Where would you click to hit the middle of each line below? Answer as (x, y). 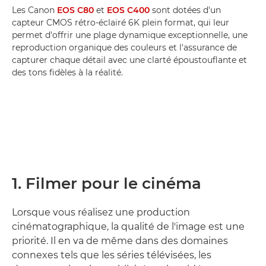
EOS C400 (128, 10)
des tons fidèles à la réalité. (67, 72)
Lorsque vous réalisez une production (101, 212)
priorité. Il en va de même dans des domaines (120, 240)
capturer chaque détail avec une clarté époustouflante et (129, 60)
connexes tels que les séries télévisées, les (112, 255)
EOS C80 (75, 10)
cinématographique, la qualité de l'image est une (128, 226)
